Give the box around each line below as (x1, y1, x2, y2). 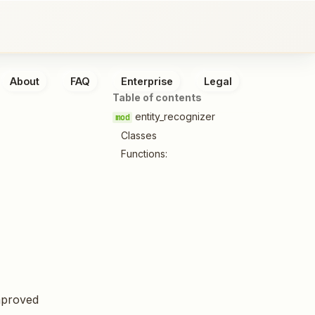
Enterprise (121, 75, 173, 87)
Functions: (121, 148, 167, 160)
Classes (121, 129, 157, 141)
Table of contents (112, 91, 202, 103)
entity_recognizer (132, 110, 216, 122)
